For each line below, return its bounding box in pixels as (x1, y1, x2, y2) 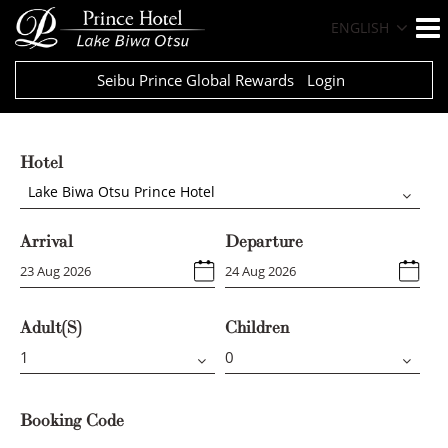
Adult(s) (20, 318, 81, 339)
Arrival (20, 232, 73, 253)
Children (224, 318, 289, 339)
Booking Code (20, 411, 124, 432)
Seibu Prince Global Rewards (96, 69, 298, 90)
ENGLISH (330, 18, 389, 38)
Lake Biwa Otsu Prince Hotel (20, 182, 215, 202)
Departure (224, 232, 303, 253)
